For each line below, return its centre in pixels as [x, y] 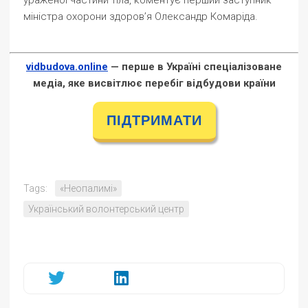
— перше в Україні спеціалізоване [195, 67]
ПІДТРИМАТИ [154, 120]
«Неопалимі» [88, 188]
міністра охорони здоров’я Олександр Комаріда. [141, 16]
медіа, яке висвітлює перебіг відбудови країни [154, 83]
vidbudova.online [67, 67]
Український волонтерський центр [106, 209]
